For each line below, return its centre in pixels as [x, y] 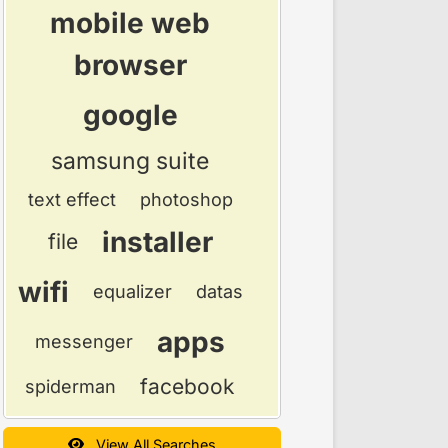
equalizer [132, 292]
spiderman [70, 386]
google [130, 114]
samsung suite [130, 160]
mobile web [130, 22]
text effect [71, 199]
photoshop [186, 199]
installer [157, 241]
